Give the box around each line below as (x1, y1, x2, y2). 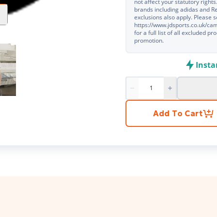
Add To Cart (153, 108, 202, 118)
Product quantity (126, 88, 190, 98)
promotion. (134, 36, 164, 45)
